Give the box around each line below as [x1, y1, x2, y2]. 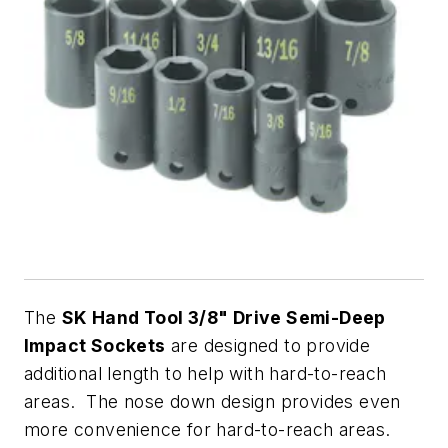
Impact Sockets [24, 335, 166, 356]
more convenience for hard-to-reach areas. [24, 419, 396, 440]
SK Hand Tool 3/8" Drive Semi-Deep [61, 307, 386, 328]
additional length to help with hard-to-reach [24, 363, 387, 384]
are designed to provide [165, 335, 371, 356]
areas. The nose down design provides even [24, 391, 401, 412]
